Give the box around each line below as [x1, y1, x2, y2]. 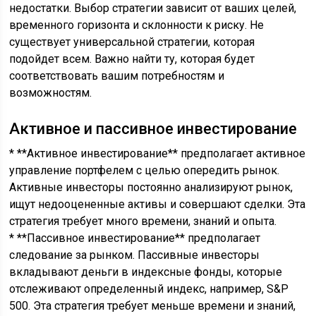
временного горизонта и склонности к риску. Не [9, 18, 265, 32]
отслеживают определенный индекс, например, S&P [9, 282, 289, 296]
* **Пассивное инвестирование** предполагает [9, 231, 261, 245]
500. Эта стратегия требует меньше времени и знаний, [9, 299, 296, 312]
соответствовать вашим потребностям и [9, 69, 225, 83]
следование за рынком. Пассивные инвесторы [9, 248, 260, 262]
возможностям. [9, 86, 92, 99]
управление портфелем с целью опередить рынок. [9, 164, 280, 177]
